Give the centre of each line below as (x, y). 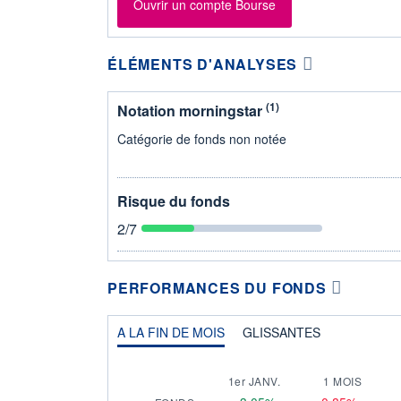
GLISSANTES (282, 332)
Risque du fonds (174, 200)
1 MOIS (342, 380)
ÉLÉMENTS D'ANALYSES (203, 64)
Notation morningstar (192, 110)
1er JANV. (254, 380)
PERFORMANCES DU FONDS (217, 287)
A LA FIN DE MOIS (171, 332)
